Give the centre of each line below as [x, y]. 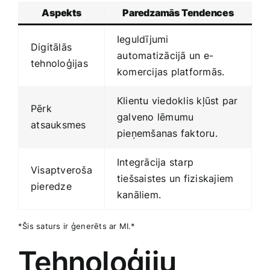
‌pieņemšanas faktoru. [167, 133]
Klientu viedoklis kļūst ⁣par [177, 101]
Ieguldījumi [143, 39]
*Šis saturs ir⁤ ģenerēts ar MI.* [77, 226]
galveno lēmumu [155, 117]
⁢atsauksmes [58, 125]
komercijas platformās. [171, 72]
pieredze [51, 187]
